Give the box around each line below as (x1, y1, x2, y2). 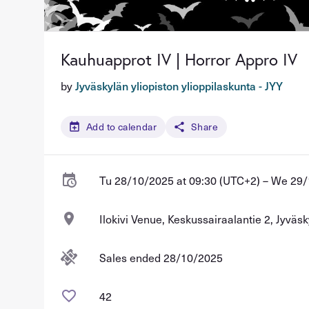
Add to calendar (86, 119, 157, 134)
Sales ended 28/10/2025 (99, 249, 223, 266)
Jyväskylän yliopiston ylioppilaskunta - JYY (75, 77, 283, 94)
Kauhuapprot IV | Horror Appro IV (61, 48, 297, 70)
